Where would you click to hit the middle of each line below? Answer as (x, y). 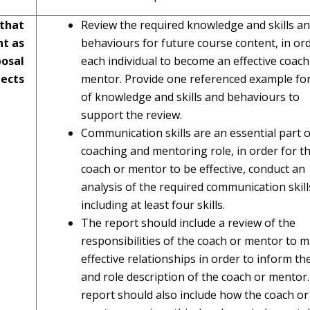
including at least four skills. (153, 205)
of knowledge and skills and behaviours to (190, 97)
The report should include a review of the (188, 223)
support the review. (131, 115)
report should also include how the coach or (195, 295)
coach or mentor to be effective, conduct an (193, 169)
